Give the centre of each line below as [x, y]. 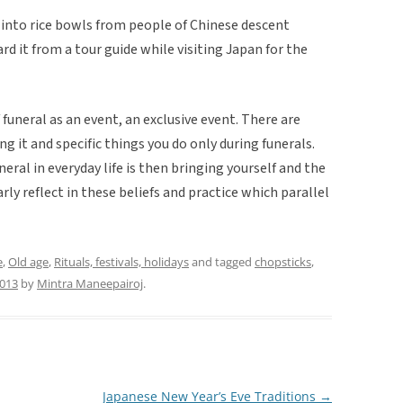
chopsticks [283, 261]
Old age [28, 261]
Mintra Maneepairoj [90, 283]
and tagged [222, 261]
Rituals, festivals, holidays [121, 261]
